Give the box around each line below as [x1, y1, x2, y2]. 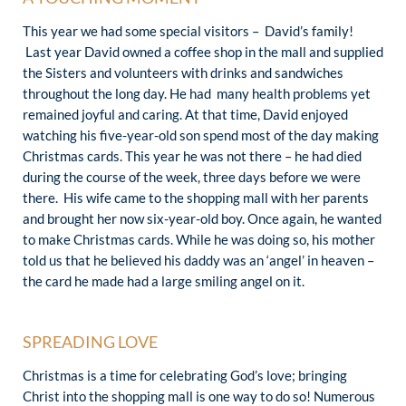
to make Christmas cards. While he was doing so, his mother [23, 230, 375, 247]
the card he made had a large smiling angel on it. [23, 272, 304, 289]
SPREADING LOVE [23, 332, 158, 352]
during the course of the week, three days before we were [23, 168, 361, 185]
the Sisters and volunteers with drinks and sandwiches [23, 63, 343, 81]
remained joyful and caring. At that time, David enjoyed [23, 105, 348, 122]
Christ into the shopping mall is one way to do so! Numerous [23, 387, 375, 404]
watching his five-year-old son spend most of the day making [23, 126, 379, 143]
